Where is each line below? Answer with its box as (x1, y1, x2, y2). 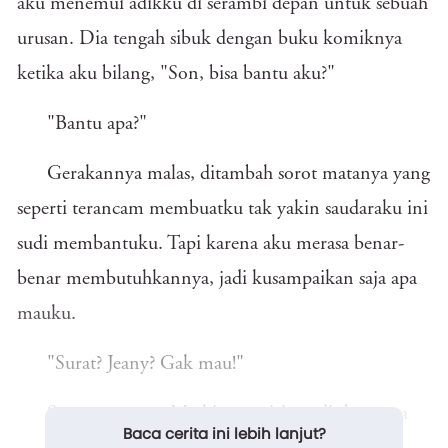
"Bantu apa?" (47, 114, 152, 134)
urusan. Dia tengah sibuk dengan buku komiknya (17, 29, 402, 49)
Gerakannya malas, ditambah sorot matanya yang (47, 164, 430, 184)
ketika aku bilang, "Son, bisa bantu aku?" (17, 64, 335, 84)
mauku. (17, 304, 76, 324)
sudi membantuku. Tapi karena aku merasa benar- (17, 234, 404, 254)
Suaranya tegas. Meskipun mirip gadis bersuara (47, 404, 408, 424)
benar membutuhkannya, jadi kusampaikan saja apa (17, 269, 417, 289)
